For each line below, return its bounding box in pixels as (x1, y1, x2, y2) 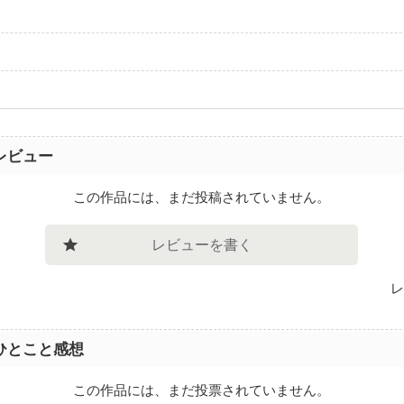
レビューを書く (151, 237, 252, 253)
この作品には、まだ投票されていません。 (73, 381, 331, 398)
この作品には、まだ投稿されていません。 (73, 189, 331, 206)
